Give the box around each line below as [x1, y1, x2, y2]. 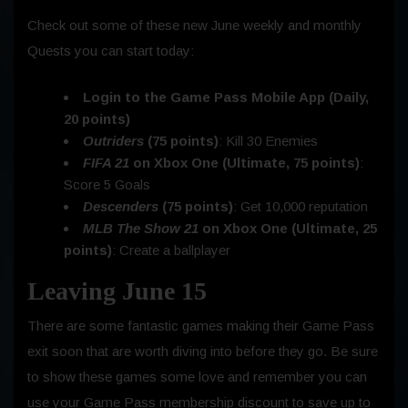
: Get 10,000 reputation [233, 198, 368, 214]
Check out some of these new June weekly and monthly [27, 16, 362, 33]
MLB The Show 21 [83, 219, 202, 236]
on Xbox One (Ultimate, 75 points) [133, 154, 360, 170]
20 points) [64, 110, 130, 127]
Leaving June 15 [27, 276, 207, 305]
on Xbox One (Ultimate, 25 [202, 219, 377, 236]
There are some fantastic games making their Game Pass [27, 317, 374, 333]
